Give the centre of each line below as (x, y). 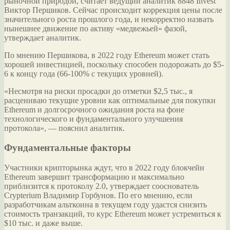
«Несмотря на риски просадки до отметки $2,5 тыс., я (98, 91)
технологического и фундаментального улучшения (93, 119)
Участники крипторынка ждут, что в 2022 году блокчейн (104, 168)
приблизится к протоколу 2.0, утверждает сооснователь (101, 186)
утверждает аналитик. (43, 37)
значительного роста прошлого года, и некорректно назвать (109, 19)
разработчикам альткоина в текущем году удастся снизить (106, 205)
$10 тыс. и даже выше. (43, 223)
